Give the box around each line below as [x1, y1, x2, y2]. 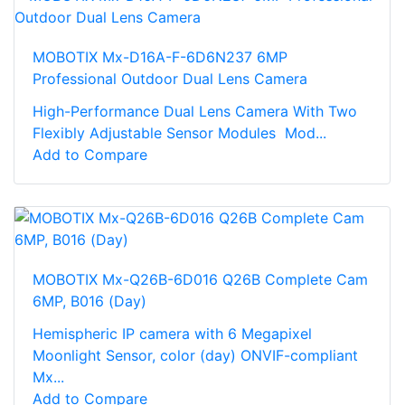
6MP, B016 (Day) [33, 292, 146, 311]
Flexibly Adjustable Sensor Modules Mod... [33, 124, 326, 143]
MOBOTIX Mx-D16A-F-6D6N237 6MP [33, 48, 287, 67]
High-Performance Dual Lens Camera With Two [33, 102, 357, 121]
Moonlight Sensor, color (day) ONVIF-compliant [33, 346, 358, 365]
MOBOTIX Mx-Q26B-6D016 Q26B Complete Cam [33, 270, 368, 289]
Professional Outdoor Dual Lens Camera [33, 70, 307, 89]
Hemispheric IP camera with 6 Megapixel [33, 325, 312, 344]
